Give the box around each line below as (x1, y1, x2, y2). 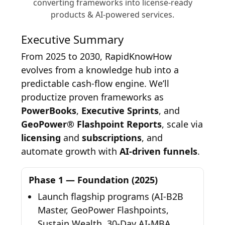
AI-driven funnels (120, 145, 198, 158)
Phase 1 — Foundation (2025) (29, 174, 158, 186)
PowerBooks (21, 104, 77, 117)
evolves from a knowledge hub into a (21, 64, 179, 76)
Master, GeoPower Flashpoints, (38, 204, 169, 216)
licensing (21, 132, 61, 144)
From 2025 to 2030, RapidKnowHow (21, 50, 172, 63)
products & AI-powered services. (51, 9, 174, 21)
